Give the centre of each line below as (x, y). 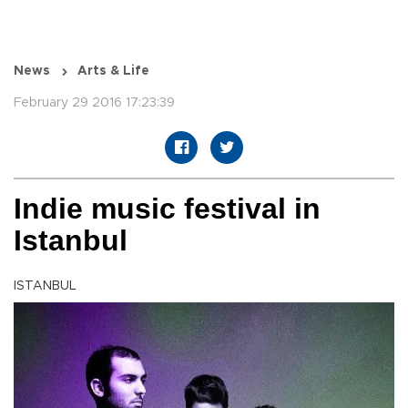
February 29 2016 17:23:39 (94, 103)
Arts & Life (113, 71)
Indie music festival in (167, 209)
